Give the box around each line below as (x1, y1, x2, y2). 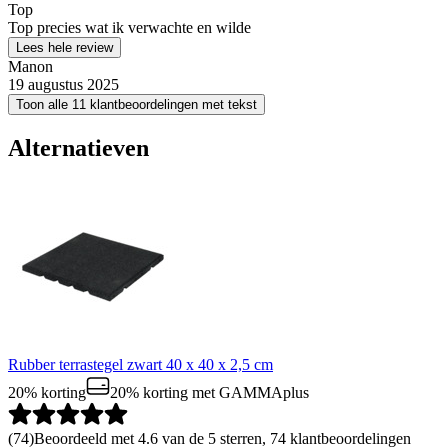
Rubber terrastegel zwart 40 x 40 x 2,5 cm (8, 355, 273, 373)
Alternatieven (8, 134, 149, 161)
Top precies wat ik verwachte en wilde (8, 18, 251, 36)
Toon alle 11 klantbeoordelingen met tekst (16, 96, 257, 112)
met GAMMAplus (188, 383, 309, 401)
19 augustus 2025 (8, 75, 119, 93)
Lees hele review (16, 39, 113, 55)
